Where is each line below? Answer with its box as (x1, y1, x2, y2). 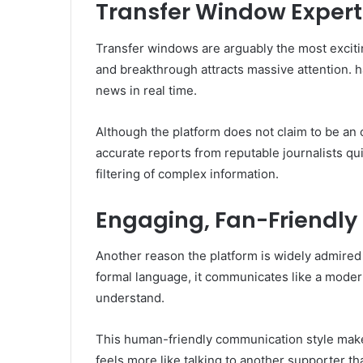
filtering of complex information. (96, 165, 279, 181)
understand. (96, 290, 164, 306)
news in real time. (96, 82, 197, 98)
